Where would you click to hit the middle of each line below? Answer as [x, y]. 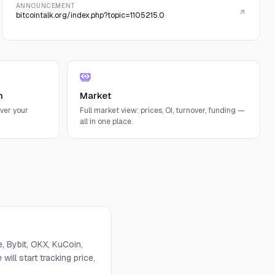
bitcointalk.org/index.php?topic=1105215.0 [90, 15]
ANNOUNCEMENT [45, 6]
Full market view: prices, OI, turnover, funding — [162, 110]
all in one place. [106, 122]
